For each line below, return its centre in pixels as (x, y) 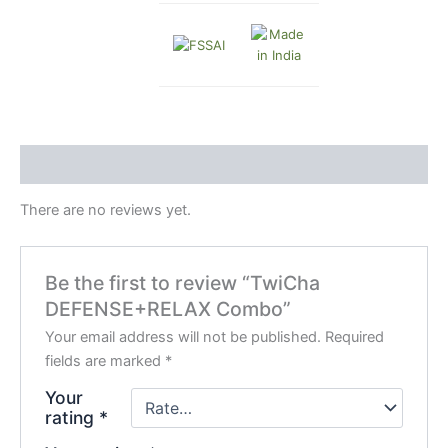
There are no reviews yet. (105, 210)
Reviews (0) (63, 164)
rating (72, 418)
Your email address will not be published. (183, 337)
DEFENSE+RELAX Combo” (168, 309)
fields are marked (105, 361)
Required (355, 337)
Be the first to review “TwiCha (183, 283)
